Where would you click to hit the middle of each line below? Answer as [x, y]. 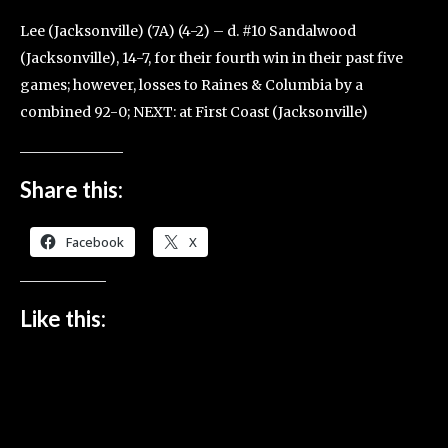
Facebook [95, 242]
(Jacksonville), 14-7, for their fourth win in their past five [211, 58]
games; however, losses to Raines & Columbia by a [191, 85]
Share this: [71, 189]
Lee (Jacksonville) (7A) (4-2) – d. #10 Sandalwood [188, 31]
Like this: [63, 318]
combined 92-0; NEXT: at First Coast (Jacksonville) [194, 112]
